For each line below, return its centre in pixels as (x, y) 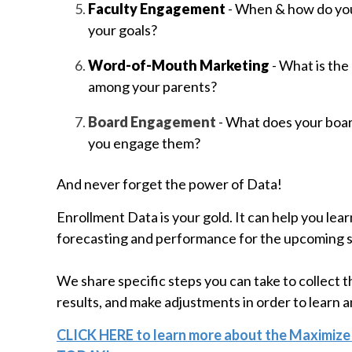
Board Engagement (152, 121)
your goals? (123, 29)
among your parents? (152, 86)
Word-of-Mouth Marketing (179, 65)
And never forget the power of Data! (169, 183)
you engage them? (144, 143)
